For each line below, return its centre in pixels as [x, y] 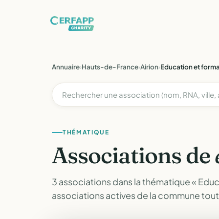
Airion [149, 67]
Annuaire [66, 67]
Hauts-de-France [110, 67]
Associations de [133, 155]
